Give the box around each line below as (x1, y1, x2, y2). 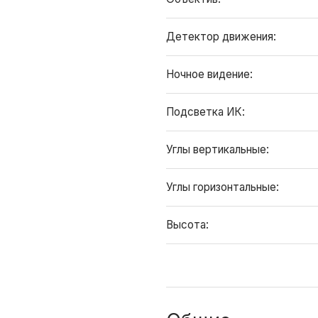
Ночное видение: (166, 67, 256, 81)
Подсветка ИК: (166, 105, 248, 119)
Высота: (166, 218, 212, 231)
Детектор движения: (166, 30, 279, 43)
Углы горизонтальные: (166, 180, 282, 194)
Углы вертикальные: (166, 143, 272, 156)
